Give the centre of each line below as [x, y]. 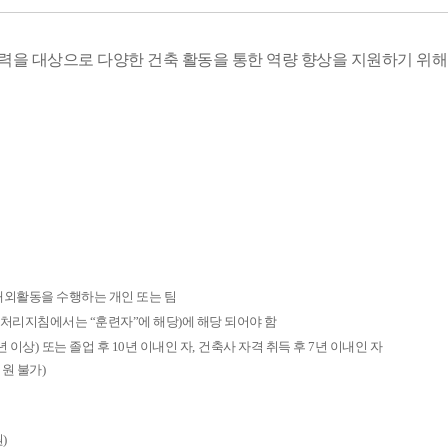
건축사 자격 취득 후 [253, 346]
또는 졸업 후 [76, 346]
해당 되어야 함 [236, 321]
